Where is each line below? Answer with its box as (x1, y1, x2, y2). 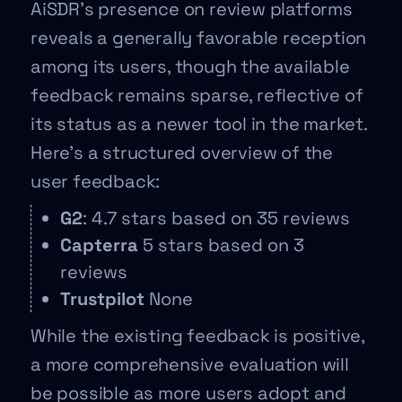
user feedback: (31, 169, 161, 193)
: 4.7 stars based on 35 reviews (83, 205, 350, 230)
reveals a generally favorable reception (31, 25, 367, 49)
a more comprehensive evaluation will (31, 352, 349, 376)
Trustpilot (60, 286, 149, 310)
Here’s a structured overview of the (31, 140, 333, 164)
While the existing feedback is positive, (31, 323, 364, 347)
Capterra (60, 232, 143, 257)
